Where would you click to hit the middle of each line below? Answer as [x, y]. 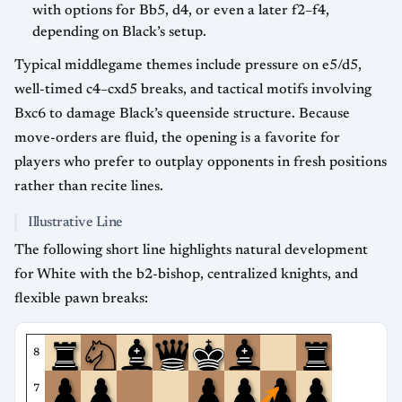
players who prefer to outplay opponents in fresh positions [201, 162]
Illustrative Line [75, 222]
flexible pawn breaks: [81, 298]
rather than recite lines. [89, 186]
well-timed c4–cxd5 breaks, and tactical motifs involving [193, 89]
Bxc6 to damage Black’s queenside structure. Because [182, 114]
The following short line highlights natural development [191, 250]
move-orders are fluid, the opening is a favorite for [177, 138]
